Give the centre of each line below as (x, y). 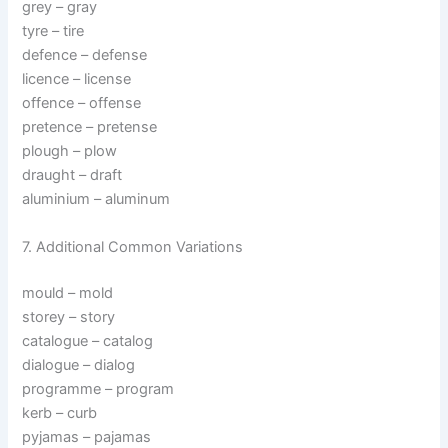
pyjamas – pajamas (87, 436)
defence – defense (85, 55)
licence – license (77, 79)
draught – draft (72, 175)
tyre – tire (53, 31)
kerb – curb (60, 412)
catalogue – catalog (88, 340)
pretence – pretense (90, 127)
